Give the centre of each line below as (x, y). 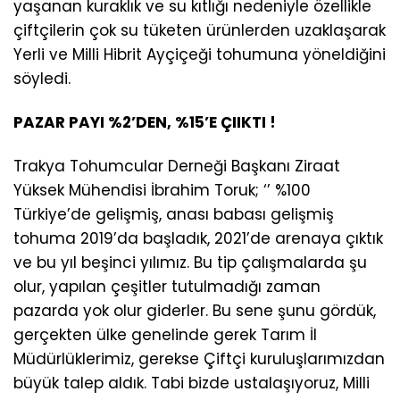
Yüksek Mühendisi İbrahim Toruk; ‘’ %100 (162, 190)
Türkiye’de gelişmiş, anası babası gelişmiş (174, 214)
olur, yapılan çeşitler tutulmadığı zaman (167, 287)
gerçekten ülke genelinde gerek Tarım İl (165, 335)
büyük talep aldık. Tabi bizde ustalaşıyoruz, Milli (192, 383)
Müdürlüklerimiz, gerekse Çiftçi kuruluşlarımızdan (199, 359)
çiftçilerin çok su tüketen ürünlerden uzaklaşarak (200, 30)
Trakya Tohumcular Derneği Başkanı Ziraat (177, 166)
